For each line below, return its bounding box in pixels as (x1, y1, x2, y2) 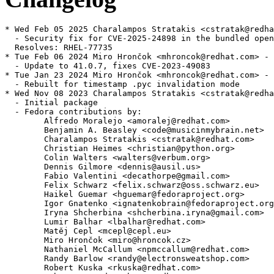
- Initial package (5, 98, 98, 108)
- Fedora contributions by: (5, 107, 142, 117)
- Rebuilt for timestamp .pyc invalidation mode (5, 80, 240, 89)
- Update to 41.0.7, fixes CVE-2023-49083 (5, 61, 210, 71)
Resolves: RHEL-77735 (5, 43, 113, 53)
